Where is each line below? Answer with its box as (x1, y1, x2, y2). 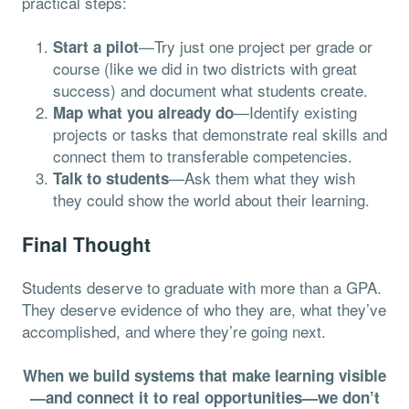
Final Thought (22, 229, 151, 257)
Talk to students (53, 166, 169, 189)
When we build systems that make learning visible (23, 363, 386, 386)
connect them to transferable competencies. (53, 143, 352, 167)
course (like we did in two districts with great (53, 56, 357, 79)
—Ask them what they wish (169, 165, 355, 189)
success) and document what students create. (53, 78, 368, 101)
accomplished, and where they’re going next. (22, 319, 326, 342)
